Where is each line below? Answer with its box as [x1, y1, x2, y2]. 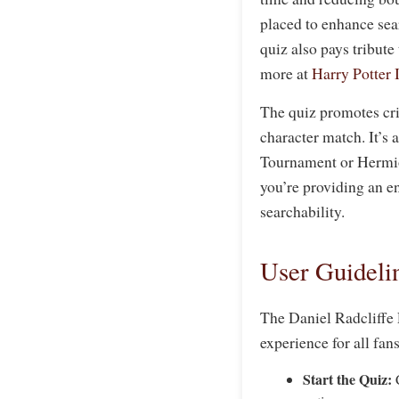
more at [260, 62, 312, 85]
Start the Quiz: [303, 369, 392, 390]
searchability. [260, 200, 345, 223]
